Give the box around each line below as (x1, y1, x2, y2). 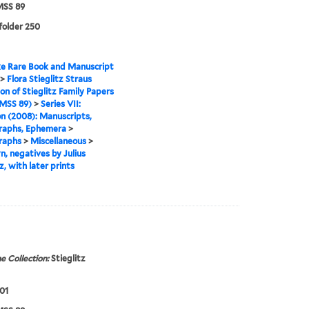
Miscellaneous (30, 136, 86, 147)
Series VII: (40, 99, 81, 110)
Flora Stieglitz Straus (6, 74, 92, 85)
